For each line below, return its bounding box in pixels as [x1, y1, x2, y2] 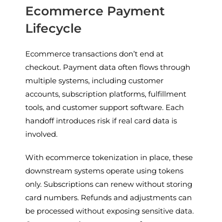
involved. [25, 129, 58, 139]
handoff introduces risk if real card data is [25, 115, 177, 125]
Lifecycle [25, 20, 82, 36]
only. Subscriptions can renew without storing [25, 179, 193, 189]
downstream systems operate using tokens [25, 166, 184, 175]
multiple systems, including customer [25, 75, 164, 85]
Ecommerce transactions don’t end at [25, 49, 164, 58]
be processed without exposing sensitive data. [25, 206, 194, 216]
